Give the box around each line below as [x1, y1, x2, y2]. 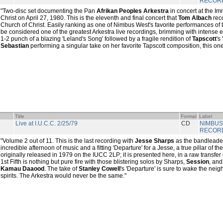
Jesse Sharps [135, 137, 174, 144]
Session [186, 158, 209, 165]
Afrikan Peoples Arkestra [97, 7, 169, 14]
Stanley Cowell [79, 165, 120, 172]
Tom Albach [178, 14, 212, 21]
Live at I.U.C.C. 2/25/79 [15, 120, 78, 127]
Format [181, 113, 197, 119]
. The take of [44, 165, 79, 172]
